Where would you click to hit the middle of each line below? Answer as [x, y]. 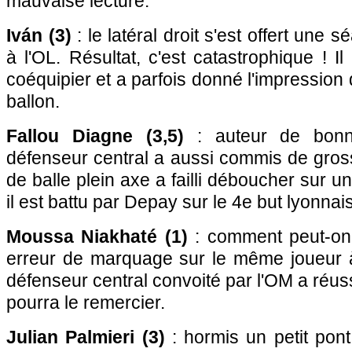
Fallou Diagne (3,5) [95, 136]
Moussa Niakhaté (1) [97, 236]
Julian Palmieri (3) [86, 337]
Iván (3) [39, 35]
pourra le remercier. [86, 302]
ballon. [33, 101]
